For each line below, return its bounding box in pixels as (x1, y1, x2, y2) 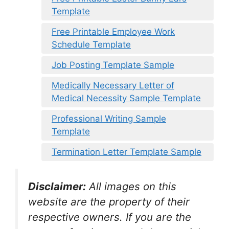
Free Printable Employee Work (52, 27, 175, 37)
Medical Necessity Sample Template (52, 93, 201, 104)
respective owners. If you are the (28, 211, 191, 224)
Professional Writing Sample (52, 113, 166, 124)
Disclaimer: (28, 180, 86, 193)
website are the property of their (28, 195, 190, 209)
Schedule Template (52, 39, 131, 50)
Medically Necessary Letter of (52, 80, 174, 91)
